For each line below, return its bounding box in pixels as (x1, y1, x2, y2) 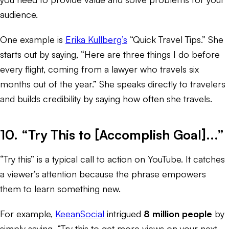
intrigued (104, 208, 144, 219)
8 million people (144, 208, 212, 219)
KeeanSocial (55, 208, 104, 219)
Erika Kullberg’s (65, 33, 127, 45)
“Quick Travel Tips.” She (127, 33, 223, 45)
